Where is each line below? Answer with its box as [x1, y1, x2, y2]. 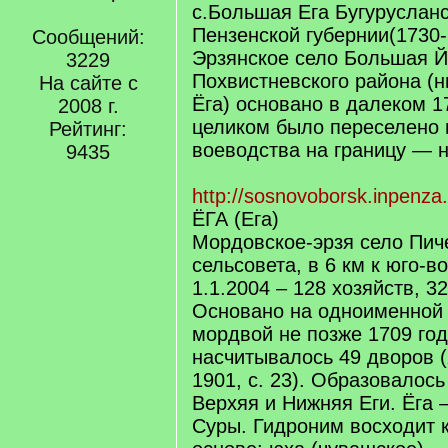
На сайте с [38, 72, 138, 94]
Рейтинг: [49, 118, 127, 140]
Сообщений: [31, 26, 145, 48]
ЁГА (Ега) [192, 208, 279, 230]
